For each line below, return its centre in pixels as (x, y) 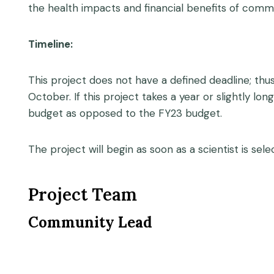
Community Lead (90, 223)
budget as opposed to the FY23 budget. (125, 113)
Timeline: (52, 44)
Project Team (83, 195)
